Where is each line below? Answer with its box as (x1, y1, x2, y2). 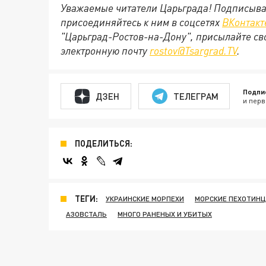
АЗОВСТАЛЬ (66, 210, 107, 219)
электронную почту (61, 44, 150, 58)
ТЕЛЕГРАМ (173, 90, 218, 102)
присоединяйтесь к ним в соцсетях (61, 15, 222, 29)
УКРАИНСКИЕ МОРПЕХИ (106, 194, 184, 204)
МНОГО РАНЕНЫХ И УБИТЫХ (118, 210, 212, 219)
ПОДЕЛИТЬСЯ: (75, 138, 132, 149)
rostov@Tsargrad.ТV (150, 44, 237, 58)
